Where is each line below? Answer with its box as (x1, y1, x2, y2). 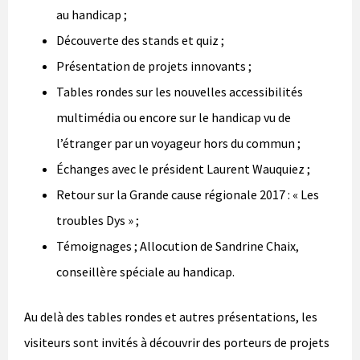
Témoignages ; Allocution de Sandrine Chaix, (56, 238, 299, 255)
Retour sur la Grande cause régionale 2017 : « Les (56, 186, 319, 203)
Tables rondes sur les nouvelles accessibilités (56, 84, 303, 100)
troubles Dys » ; (56, 212, 139, 229)
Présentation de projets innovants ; (56, 58, 252, 75)
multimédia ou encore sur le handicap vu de (56, 109, 291, 126)
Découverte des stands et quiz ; (56, 32, 224, 49)
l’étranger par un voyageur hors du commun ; (56, 135, 301, 152)
